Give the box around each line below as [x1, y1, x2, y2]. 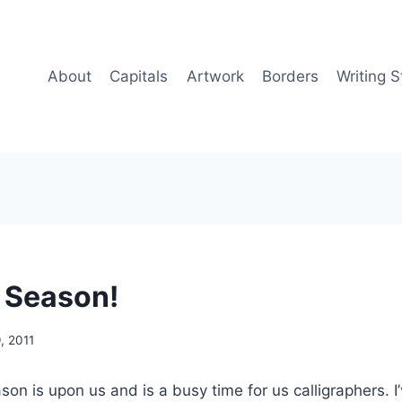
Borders [261, 66, 319, 85]
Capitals [109, 66, 169, 85]
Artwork [186, 66, 244, 85]
